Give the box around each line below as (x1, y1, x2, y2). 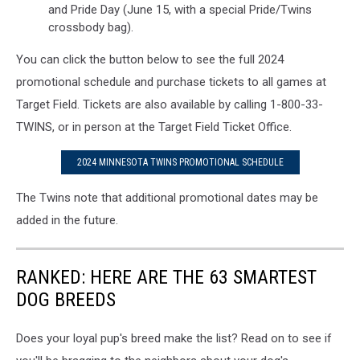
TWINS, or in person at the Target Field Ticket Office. (16, 120, 292, 135)
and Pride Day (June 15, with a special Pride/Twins (48, 2, 312, 18)
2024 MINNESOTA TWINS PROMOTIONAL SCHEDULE (76, 156, 284, 168)
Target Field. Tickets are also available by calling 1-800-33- (16, 97, 323, 112)
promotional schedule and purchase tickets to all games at (16, 75, 326, 90)
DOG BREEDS (16, 288, 116, 312)
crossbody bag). (48, 20, 133, 35)
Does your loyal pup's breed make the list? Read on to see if (16, 331, 332, 346)
